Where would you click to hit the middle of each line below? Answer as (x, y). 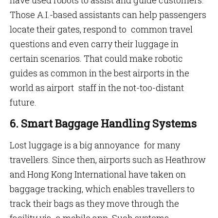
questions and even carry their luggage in (94, 44)
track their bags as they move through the (94, 203)
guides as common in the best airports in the (100, 73)
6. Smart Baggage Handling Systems (103, 123)
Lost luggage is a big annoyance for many (95, 145)
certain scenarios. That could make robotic (96, 58)
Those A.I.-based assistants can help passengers (108, 15)
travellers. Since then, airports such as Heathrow (108, 160)
